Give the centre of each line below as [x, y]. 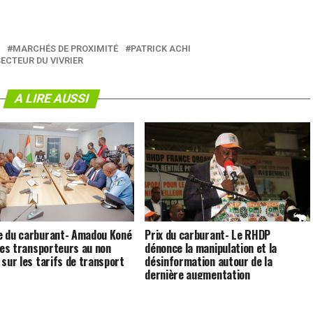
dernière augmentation [197, 275]
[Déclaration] [175, 288]
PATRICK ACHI [161, 49]
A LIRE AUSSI [52, 99]
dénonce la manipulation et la [211, 248]
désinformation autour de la [209, 262]
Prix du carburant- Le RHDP [208, 235]
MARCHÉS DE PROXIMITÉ [65, 49]
